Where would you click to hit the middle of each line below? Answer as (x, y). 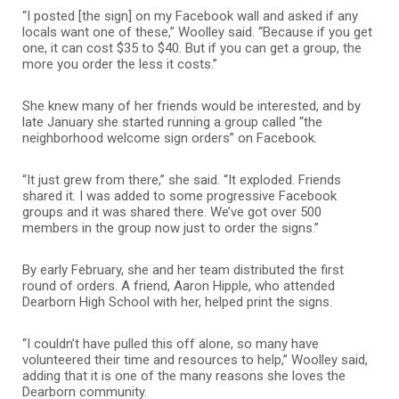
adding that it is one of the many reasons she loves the (184, 375)
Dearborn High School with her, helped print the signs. (177, 301)
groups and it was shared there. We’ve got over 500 (172, 212)
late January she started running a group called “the (172, 122)
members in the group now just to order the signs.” (171, 228)
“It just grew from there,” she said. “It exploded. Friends (182, 179)
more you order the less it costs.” (120, 64)
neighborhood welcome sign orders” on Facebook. (170, 138)
